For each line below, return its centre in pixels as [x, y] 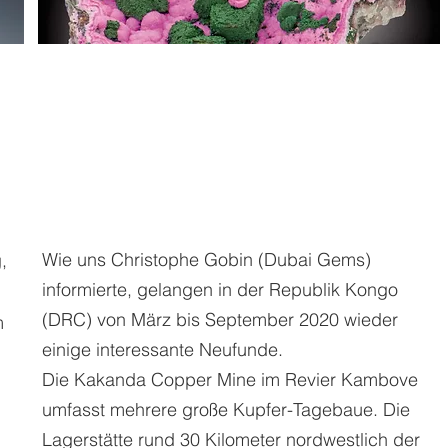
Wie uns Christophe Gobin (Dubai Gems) [206, 259]
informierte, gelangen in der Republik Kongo [220, 289]
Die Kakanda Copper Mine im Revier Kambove [230, 379]
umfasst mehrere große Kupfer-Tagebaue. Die [226, 409]
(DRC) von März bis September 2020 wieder [220, 319]
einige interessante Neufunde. [162, 349]
